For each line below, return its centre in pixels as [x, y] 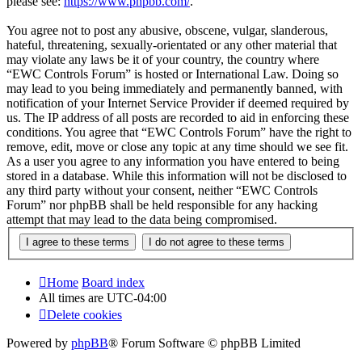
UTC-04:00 [137, 297]
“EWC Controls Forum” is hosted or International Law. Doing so [173, 74]
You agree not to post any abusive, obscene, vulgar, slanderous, [167, 31]
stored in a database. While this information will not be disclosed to [177, 176]
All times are [73, 297]
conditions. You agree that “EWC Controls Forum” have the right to [179, 133]
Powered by [39, 343]
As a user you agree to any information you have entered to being [173, 162]
